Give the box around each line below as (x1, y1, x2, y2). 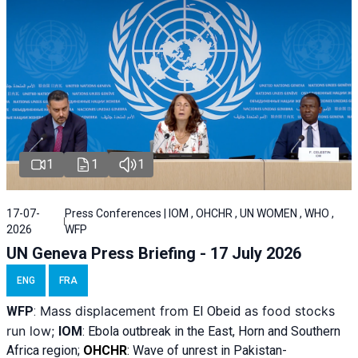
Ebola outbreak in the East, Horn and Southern (88, 323, 340, 339)
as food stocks (241, 302, 335, 319)
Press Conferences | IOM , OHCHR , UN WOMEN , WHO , (65, 206, 335, 220)
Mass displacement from (36, 302, 193, 319)
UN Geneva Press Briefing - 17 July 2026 (6, 243, 301, 263)
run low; (6, 322, 58, 339)
